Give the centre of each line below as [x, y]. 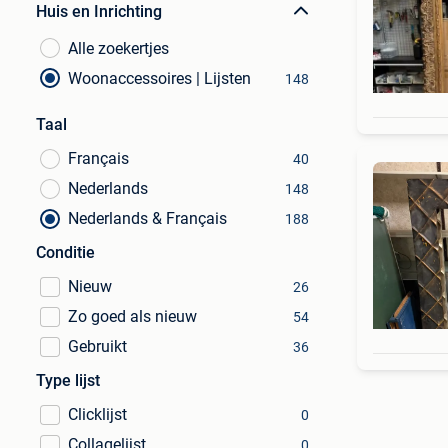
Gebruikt [97, 346]
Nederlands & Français [147, 218]
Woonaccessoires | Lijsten [159, 78]
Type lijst [68, 380]
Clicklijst [97, 414]
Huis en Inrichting [99, 11]
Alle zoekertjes [118, 48]
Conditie [65, 252]
